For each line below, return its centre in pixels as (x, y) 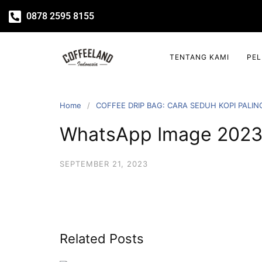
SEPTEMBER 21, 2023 (104, 164)
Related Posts (102, 239)
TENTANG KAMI (199, 57)
